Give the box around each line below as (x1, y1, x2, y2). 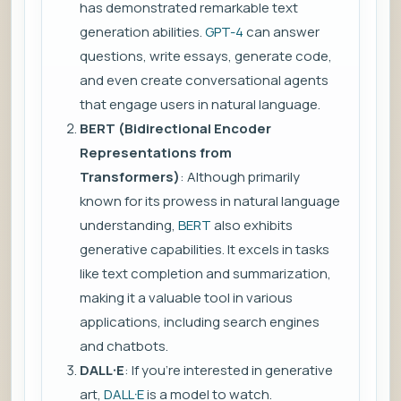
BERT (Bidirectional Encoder (80, 119, 271, 139)
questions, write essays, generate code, (80, 47, 332, 66)
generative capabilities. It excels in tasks (80, 240, 329, 260)
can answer (243, 22, 320, 42)
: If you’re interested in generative (124, 361, 333, 380)
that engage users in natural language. (80, 95, 320, 115)
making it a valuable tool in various (80, 288, 293, 308)
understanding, (80, 216, 178, 235)
